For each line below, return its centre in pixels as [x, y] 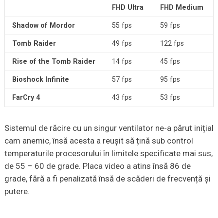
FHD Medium [182, 8]
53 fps [170, 98]
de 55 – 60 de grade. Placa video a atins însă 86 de [97, 166]
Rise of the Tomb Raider [54, 62]
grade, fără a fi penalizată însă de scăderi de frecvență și [107, 179]
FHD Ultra [127, 8]
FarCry [23, 98]
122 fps [172, 44]
